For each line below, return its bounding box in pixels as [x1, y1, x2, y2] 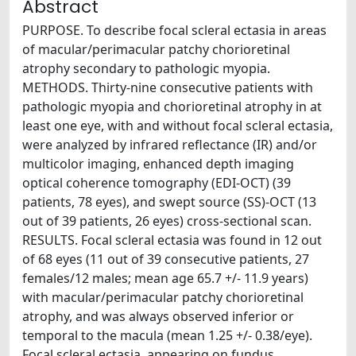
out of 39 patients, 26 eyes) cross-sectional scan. [22, 212, 311, 230]
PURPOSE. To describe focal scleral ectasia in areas [22, 21, 327, 39]
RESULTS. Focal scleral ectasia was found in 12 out [22, 231, 322, 249]
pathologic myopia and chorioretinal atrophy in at [22, 98, 322, 115]
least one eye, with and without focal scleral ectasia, [22, 117, 333, 134]
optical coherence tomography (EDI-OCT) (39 [22, 174, 291, 192]
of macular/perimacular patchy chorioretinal [22, 41, 290, 58]
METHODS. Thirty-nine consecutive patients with [22, 79, 313, 96]
